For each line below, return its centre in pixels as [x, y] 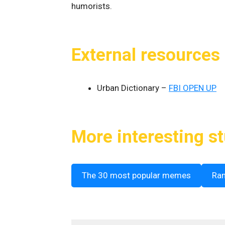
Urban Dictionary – [133, 88]
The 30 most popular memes [136, 175]
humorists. [92, 6]
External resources [146, 55]
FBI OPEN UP [193, 88]
